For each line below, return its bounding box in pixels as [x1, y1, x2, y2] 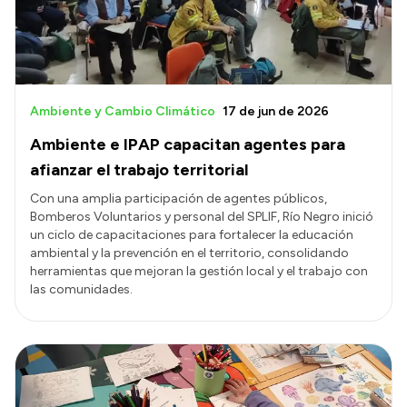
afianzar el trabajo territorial [30, 159, 248, 180]
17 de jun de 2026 [223, 103, 329, 119]
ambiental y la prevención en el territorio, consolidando [30, 244, 349, 261]
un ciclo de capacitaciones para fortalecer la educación [30, 226, 353, 243]
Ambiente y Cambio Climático [30, 103, 215, 119]
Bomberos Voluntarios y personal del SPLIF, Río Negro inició [30, 208, 373, 224]
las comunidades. [30, 281, 133, 297]
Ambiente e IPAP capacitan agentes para [30, 134, 345, 154]
